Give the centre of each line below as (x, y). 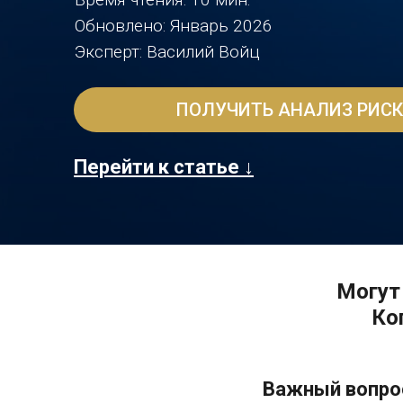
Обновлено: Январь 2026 (174, 26)
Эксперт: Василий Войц (167, 52)
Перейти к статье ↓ (164, 167)
